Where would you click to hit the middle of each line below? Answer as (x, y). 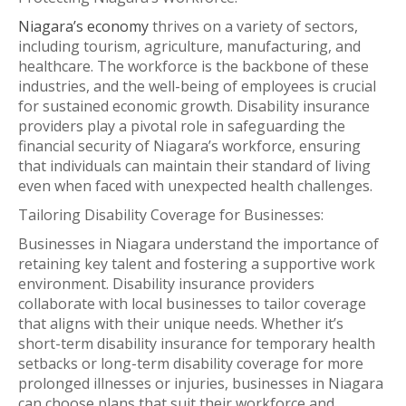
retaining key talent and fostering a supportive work (197, 263)
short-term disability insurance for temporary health (197, 343)
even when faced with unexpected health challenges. (195, 185)
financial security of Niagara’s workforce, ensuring (189, 145)
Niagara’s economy (83, 26)
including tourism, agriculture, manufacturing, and (189, 46)
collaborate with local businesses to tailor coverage (192, 303)
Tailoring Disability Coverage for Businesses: (171, 214)
